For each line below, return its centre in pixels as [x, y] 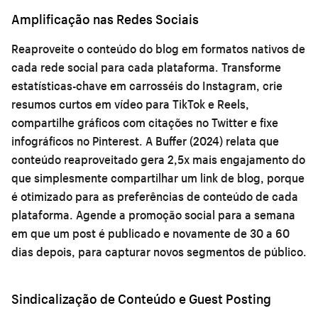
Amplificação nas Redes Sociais [105, 19]
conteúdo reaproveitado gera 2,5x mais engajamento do [158, 159]
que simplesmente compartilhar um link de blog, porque [158, 177]
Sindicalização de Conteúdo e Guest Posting [141, 298]
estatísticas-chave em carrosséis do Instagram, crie [147, 85]
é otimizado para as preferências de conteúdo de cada [155, 196]
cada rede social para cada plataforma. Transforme [146, 67]
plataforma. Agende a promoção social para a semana [153, 214]
